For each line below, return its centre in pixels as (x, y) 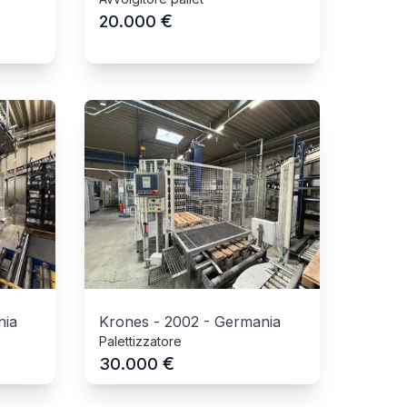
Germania (248, 322)
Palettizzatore (141, 341)
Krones (124, 322)
